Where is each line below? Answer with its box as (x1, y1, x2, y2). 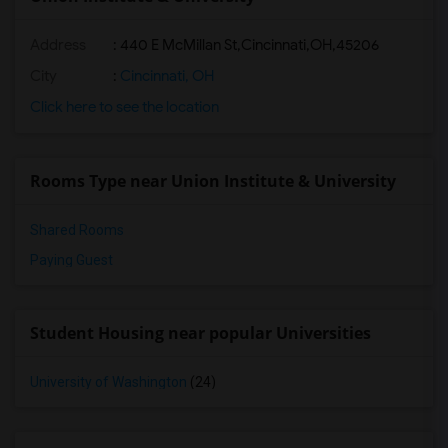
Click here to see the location (30, 98, 219, 116)
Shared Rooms (30, 222, 124, 238)
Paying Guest (30, 252, 113, 268)
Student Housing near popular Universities (30, 322, 371, 344)
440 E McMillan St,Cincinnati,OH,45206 (120, 36, 379, 54)
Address (30, 36, 86, 54)
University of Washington (30, 374, 187, 390)
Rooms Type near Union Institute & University (30, 170, 396, 192)
